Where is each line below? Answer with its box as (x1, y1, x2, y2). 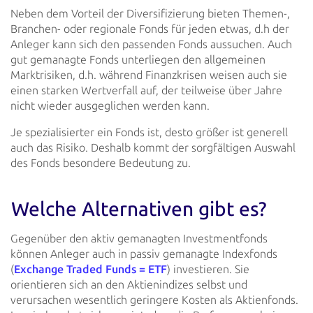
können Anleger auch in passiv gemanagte (10, 247, 219, 261)
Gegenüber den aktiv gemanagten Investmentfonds (10, 231, 268, 245)
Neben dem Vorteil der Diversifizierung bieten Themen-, (10, 6, 290, 20)
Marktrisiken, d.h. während (10, 68, 143, 82)
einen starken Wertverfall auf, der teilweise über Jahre (10, 83, 282, 97)
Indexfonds (219, 247, 277, 261)
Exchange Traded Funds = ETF (14, 262, 167, 276)
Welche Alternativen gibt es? (11, 198, 266, 221)
